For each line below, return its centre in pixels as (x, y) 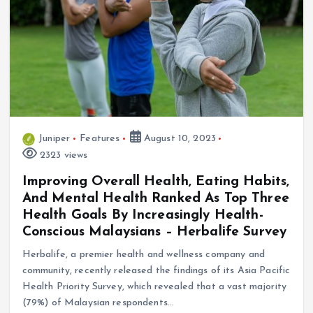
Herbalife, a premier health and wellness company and (143, 255)
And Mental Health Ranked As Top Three (155, 199)
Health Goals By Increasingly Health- (143, 216)
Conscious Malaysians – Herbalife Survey (154, 232)
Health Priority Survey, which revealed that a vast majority (154, 287)
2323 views (62, 156)
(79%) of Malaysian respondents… (98, 303)
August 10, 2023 (179, 139)
